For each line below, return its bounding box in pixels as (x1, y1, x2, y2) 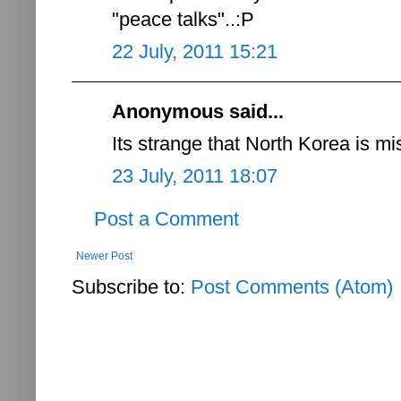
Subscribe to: (72, 275, 191, 298)
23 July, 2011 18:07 (112, 164, 277, 187)
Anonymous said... (112, 99, 284, 123)
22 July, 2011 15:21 (112, 39, 277, 63)
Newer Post (76, 249, 132, 262)
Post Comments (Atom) (191, 275, 393, 298)
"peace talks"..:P (112, 7, 254, 30)
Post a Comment (94, 207, 239, 230)
